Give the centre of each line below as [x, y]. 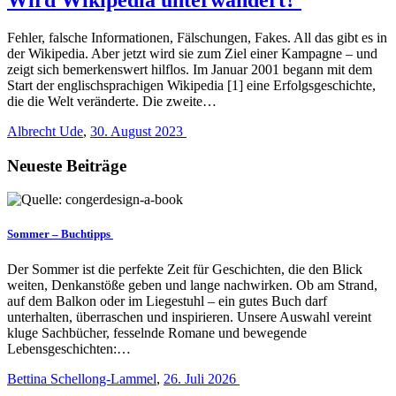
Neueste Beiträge [67, 165]
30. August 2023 [138, 131]
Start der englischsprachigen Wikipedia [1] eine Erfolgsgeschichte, [191, 85]
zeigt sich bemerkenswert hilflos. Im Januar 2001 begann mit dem [190, 69]
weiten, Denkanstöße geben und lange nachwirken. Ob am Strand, [192, 285]
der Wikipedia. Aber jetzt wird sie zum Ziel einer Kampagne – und [192, 53]
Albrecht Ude [45, 131]
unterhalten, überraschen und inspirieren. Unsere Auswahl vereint [189, 316]
